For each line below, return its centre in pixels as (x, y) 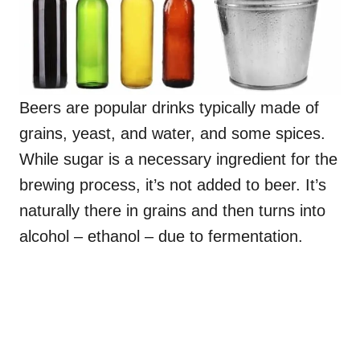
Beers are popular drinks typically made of (169, 107)
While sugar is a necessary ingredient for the (178, 159)
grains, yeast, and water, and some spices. (172, 133)
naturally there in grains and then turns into (172, 210)
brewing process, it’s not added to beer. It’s (173, 184)
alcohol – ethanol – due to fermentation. (164, 236)
